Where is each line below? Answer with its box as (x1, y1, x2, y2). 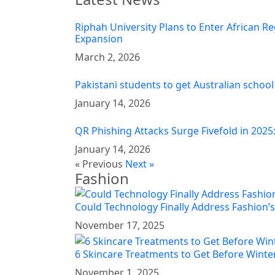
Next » (125, 157, 154, 171)
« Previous (75, 157, 123, 171)
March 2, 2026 (75, 50, 140, 64)
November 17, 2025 (75, 219, 165, 233)
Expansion (75, 31, 123, 45)
